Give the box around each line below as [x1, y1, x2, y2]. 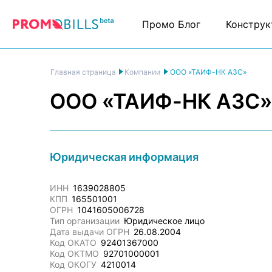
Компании [124, 67, 161, 76]
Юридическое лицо [124, 216, 205, 226]
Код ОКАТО [50, 237, 97, 248]
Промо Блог [141, 18, 200, 30]
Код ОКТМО [50, 248, 99, 259]
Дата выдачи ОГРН [50, 226, 129, 237]
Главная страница [50, 67, 116, 76]
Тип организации [50, 216, 120, 226]
